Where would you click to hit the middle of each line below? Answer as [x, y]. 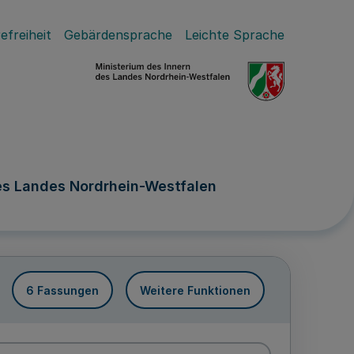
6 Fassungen [62, 290]
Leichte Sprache [235, 35]
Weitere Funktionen [195, 290]
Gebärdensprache [118, 35]
